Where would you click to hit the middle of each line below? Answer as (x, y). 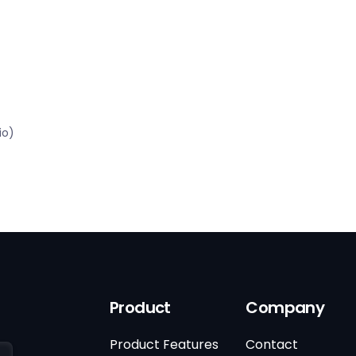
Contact (272, 345)
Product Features (164, 345)
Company (285, 308)
